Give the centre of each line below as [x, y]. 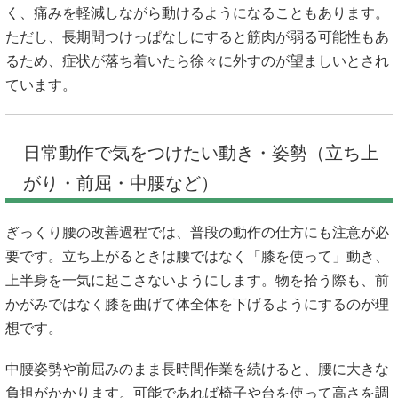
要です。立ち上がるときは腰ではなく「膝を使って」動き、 [197, 257]
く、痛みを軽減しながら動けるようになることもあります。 [197, 12]
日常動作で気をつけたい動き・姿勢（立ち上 [201, 153]
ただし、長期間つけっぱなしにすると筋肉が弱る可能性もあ [197, 36]
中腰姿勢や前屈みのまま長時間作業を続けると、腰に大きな [197, 370]
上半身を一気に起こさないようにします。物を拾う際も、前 [197, 281]
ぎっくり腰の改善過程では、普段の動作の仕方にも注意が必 [197, 233]
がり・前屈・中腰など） [121, 183]
